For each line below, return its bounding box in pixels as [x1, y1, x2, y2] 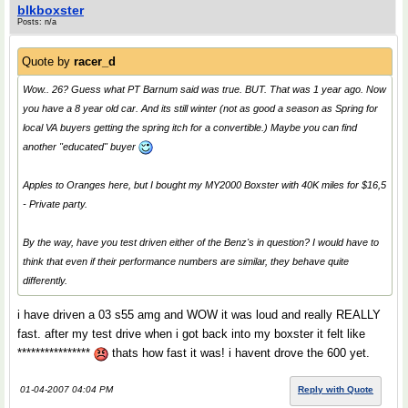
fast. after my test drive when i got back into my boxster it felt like [17, 327, 365, 341]
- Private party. [23, 199, 87, 209]
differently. [23, 275, 67, 286]
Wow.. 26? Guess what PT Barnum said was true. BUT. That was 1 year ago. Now [23, 84, 386, 95]
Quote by [22, 55, 74, 68]
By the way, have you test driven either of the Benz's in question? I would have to [23, 237, 379, 248]
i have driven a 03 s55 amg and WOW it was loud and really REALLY [17, 308, 381, 321]
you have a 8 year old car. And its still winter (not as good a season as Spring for [23, 103, 378, 114]
